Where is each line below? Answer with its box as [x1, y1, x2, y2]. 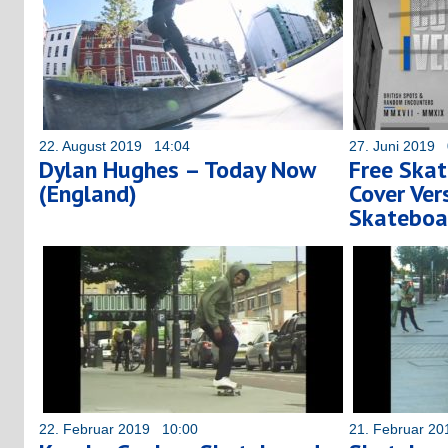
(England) [39, 177, 137, 209]
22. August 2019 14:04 [39, 137, 190, 154]
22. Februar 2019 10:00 [39, 420, 198, 437]
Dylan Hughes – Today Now [39, 153, 315, 185]
